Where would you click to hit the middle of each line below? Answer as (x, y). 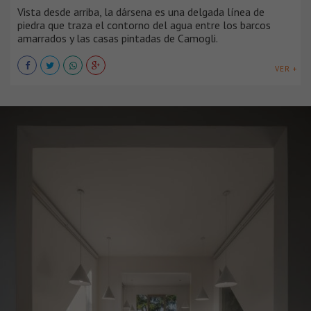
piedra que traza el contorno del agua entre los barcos (144, 25)
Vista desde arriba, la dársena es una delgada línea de (141, 12)
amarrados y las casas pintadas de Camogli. (118, 39)
